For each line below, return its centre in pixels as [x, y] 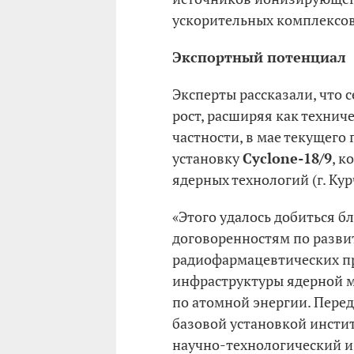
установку [207, 158]
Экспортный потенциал [259, 57]
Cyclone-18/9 [287, 158]
